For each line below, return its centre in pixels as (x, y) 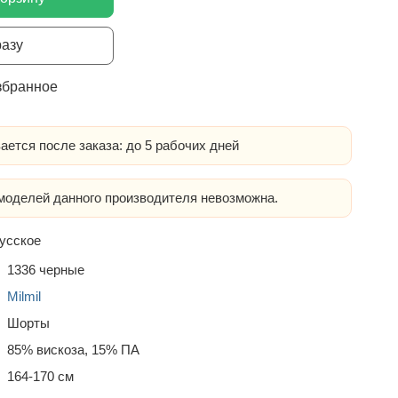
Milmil (24, 296)
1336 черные (46, 270)
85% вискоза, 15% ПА (73, 350)
